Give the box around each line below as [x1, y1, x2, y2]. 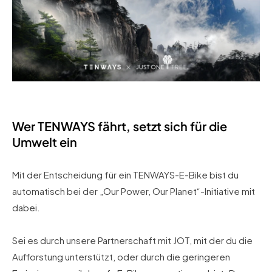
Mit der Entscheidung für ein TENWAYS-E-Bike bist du [12, 169, 239, 181]
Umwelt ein [12, 134, 77, 150]
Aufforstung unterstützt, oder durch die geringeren [12, 251, 230, 263]
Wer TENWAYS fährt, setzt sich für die [12, 118, 227, 134]
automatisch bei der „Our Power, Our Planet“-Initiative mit [12, 185, 255, 197]
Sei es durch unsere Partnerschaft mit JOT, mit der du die [12, 234, 253, 246]
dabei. [12, 202, 40, 214]
